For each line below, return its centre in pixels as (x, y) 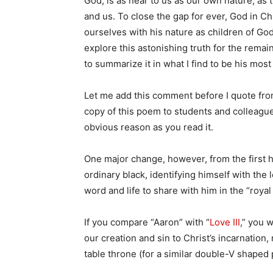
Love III (225, 222)
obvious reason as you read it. (149, 127)
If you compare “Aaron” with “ (147, 222)
